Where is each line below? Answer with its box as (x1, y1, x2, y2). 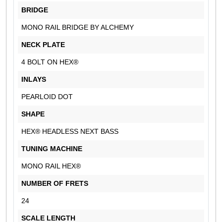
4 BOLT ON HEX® (21, 57, 80, 66)
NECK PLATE (21, 40, 65, 49)
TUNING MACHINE (21, 144, 82, 153)
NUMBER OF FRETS (21, 179, 88, 187)
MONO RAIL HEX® (21, 162, 81, 170)
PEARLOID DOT (21, 92, 79, 101)
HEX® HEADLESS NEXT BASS (21, 127, 118, 135)
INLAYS (21, 75, 46, 83)
